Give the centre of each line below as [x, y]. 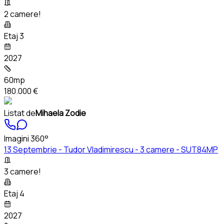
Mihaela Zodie [61, 113]
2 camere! [22, 14]
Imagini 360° [26, 139]
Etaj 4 [14, 194]
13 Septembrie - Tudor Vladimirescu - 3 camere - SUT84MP [111, 150]
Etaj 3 [14, 36]
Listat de [20, 113]
